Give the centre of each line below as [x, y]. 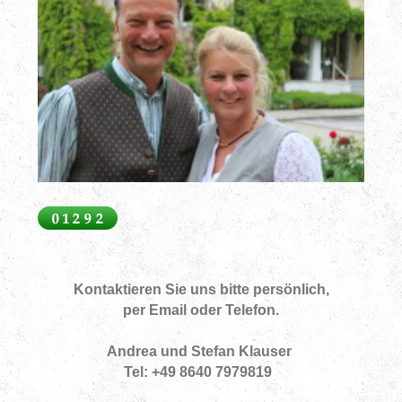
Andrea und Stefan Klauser [201, 352]
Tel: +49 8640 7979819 [201, 372]
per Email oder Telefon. [201, 310]
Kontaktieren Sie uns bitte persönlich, [201, 290]
